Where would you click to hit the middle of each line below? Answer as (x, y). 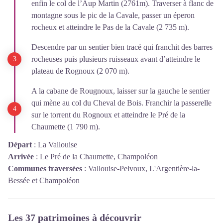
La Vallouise (57, 144)
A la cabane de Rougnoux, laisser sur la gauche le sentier (120, 91)
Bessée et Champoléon (44, 180)
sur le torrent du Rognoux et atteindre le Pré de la (108, 114)
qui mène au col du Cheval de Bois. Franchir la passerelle (121, 103)
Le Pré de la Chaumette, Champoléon (99, 156)
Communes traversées (45, 168)
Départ (20, 144)
